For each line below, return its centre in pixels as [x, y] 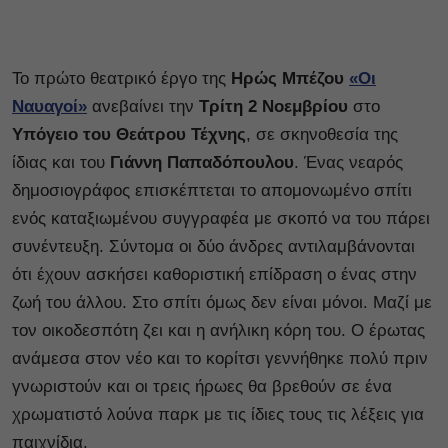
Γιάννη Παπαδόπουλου [199, 162]
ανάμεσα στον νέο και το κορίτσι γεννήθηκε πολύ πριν [220, 358]
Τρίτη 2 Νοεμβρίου [271, 106]
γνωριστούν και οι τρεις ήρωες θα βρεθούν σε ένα [202, 386]
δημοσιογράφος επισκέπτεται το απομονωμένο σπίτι [212, 190]
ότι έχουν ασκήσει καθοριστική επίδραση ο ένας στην [214, 274]
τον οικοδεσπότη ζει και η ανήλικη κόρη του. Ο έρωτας [218, 330]
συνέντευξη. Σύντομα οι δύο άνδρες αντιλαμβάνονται [213, 246]
